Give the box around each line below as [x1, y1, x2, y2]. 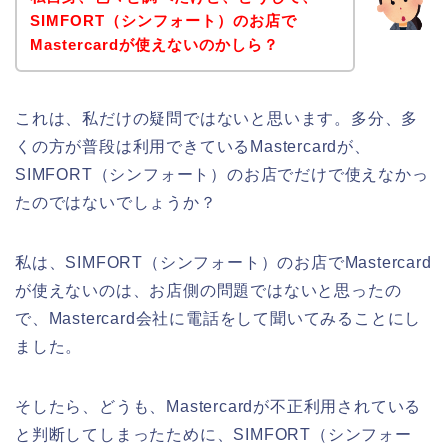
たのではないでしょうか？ [15, 193, 217, 211]
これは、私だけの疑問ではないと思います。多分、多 [15, 109, 419, 127]
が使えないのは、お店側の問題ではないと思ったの [15, 281, 402, 299]
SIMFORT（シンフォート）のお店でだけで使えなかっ [15, 165, 429, 183]
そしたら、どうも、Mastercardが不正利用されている [15, 397, 422, 415]
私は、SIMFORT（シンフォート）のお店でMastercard [15, 253, 432, 271]
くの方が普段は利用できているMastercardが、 [15, 137, 371, 155]
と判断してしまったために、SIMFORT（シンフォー [15, 425, 412, 443]
